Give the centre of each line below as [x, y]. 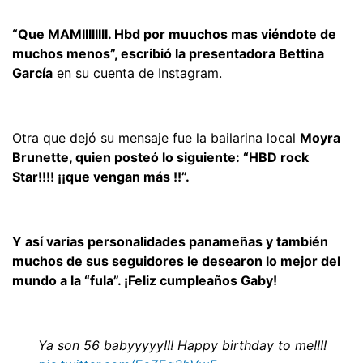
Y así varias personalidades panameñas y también [170, 241]
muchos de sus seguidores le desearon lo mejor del [176, 261]
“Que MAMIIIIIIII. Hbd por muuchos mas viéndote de [174, 34]
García [32, 73]
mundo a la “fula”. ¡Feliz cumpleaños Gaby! [145, 280]
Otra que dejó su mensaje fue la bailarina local [156, 137]
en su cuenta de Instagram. [137, 73]
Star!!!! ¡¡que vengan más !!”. [101, 176]
